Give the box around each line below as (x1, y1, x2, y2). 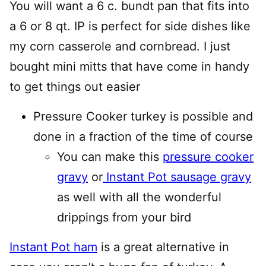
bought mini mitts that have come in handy (9, 59, 249, 74)
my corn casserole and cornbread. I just (9, 39, 230, 53)
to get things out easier (9, 79, 140, 94)
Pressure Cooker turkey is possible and (33, 109, 253, 123)
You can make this (57, 149, 163, 164)
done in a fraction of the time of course (33, 129, 253, 144)
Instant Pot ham (9, 239, 97, 254)
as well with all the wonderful (57, 189, 221, 204)
